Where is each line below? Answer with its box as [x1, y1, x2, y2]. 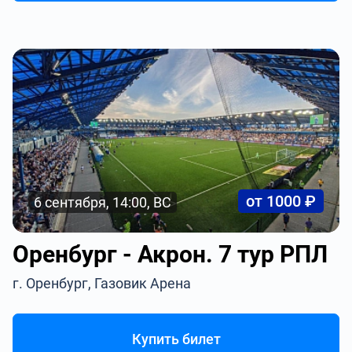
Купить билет [131, 331, 221, 347]
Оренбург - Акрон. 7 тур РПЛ [13, 240, 328, 268]
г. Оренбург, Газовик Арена [13, 275, 192, 291]
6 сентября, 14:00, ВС [34, 194, 172, 211]
